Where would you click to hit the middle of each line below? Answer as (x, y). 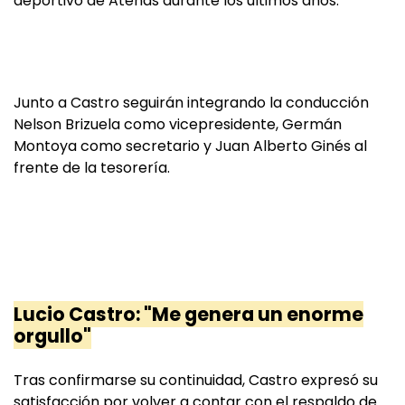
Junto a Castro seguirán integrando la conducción (191, 103)
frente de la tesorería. (92, 168)
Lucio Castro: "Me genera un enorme (188, 315)
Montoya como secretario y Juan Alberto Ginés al (190, 146)
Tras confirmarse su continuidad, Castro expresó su (196, 381)
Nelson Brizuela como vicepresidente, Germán (178, 125)
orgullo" (52, 336)
